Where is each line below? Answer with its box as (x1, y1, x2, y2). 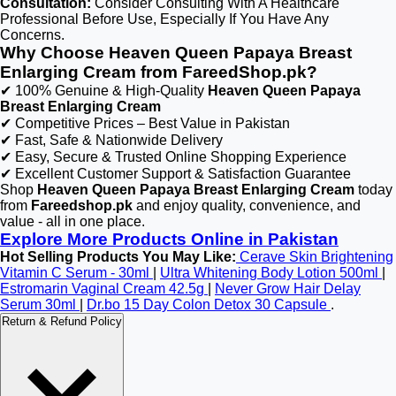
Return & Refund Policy (2, 315, 122, 328)
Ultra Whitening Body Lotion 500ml (160, 265, 382, 280)
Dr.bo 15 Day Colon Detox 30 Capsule (87, 297, 331, 312)
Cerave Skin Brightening (236, 249, 393, 264)
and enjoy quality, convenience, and (133, 198, 361, 213)
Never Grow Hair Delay (215, 281, 361, 296)
